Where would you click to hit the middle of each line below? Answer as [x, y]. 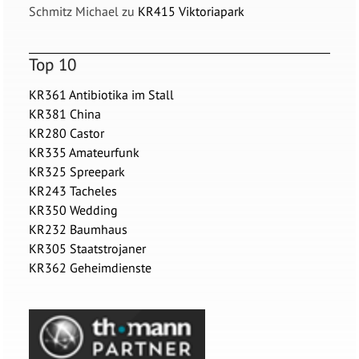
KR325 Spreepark [77, 171]
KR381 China [65, 113]
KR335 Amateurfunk [85, 152]
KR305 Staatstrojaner [88, 248]
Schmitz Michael [74, 12]
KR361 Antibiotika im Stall [102, 94]
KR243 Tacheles [73, 190]
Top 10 [53, 65]
